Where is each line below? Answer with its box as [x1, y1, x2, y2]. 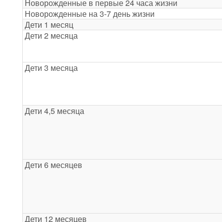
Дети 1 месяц [25, 19, 73, 31]
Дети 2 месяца [25, 30, 78, 42]
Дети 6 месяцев [25, 159, 82, 171]
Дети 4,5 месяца [25, 105, 84, 117]
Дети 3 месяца [25, 62, 78, 74]
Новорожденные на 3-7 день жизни [25, 8, 155, 20]
